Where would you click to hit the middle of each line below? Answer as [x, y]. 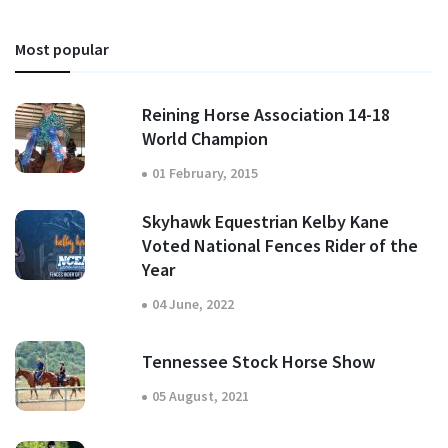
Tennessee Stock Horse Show [258, 361]
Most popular [62, 49]
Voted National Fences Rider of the [280, 245]
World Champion [205, 138]
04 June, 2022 [193, 304]
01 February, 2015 [205, 173]
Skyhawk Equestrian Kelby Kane [265, 221]
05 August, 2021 [200, 395]
